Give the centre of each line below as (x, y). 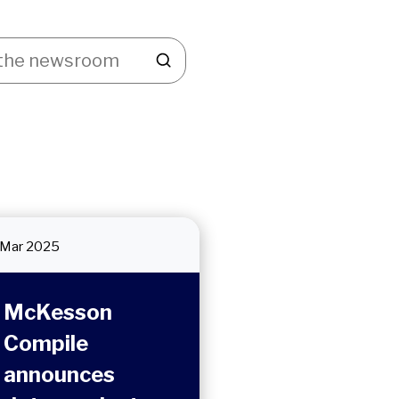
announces (59, 375)
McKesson (57, 312)
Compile (45, 343)
